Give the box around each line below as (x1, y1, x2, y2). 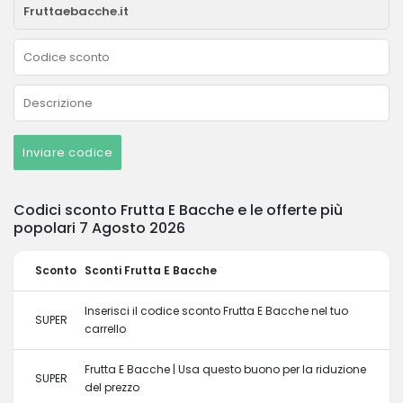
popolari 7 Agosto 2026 (13, 218, 185, 238)
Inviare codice (22, 144, 112, 161)
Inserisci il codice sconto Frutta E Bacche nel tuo (85, 303, 348, 318)
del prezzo (85, 380, 139, 395)
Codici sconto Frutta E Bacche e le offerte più (13, 200, 343, 220)
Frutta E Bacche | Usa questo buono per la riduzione (85, 362, 366, 377)
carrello (85, 321, 126, 336)
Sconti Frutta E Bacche (85, 263, 217, 278)
